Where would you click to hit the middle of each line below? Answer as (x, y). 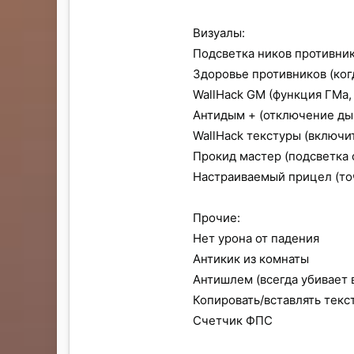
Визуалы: (219, 32)
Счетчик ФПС (233, 320)
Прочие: (217, 217)
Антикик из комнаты (251, 258)
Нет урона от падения (256, 238)
